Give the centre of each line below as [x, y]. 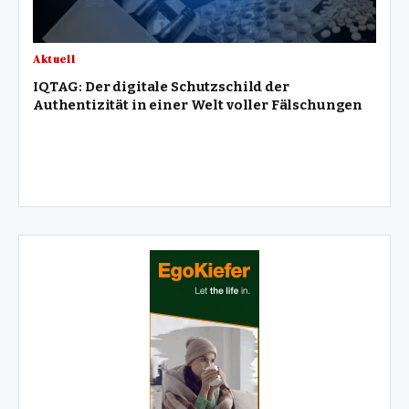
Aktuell [54, 60]
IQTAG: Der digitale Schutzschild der [161, 87]
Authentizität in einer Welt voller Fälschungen [198, 105]
